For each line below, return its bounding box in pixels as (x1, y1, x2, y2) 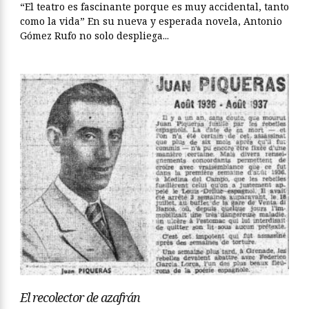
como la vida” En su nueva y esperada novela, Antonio (20, 14, 282, 28)
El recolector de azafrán (20, 289, 140, 306)
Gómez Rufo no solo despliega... (20, 29, 169, 43)
